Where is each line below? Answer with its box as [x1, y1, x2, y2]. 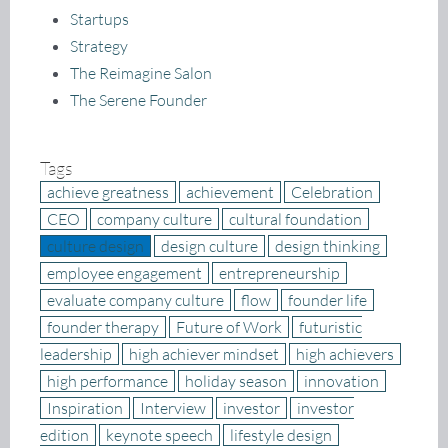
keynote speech [106, 425, 213, 446]
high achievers [296, 344, 394, 365]
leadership [40, 344, 112, 365]
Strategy [70, 35, 128, 56]
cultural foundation [229, 209, 362, 230]
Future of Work [176, 317, 282, 338]
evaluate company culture [47, 290, 224, 311]
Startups [70, 8, 129, 29]
